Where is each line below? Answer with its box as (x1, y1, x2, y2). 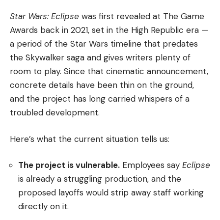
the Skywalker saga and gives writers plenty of (10, 52, 191, 63)
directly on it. (18, 201, 69, 212)
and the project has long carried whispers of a (10, 93, 190, 105)
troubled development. (10, 107, 100, 118)
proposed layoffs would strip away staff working (18, 187, 204, 198)
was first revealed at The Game (79, 11, 204, 22)
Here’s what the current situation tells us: (10, 133, 169, 144)
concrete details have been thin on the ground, (10, 80, 194, 91)
